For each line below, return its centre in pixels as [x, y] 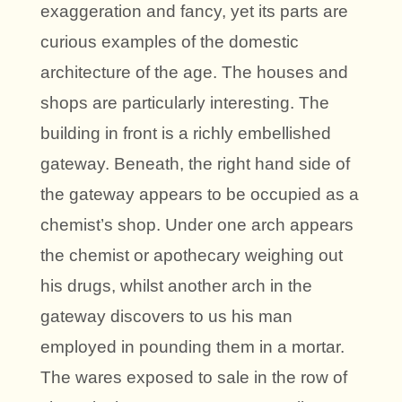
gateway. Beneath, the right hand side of [195, 164]
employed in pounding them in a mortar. [192, 347]
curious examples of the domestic [170, 42]
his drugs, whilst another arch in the [176, 286]
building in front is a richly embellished [186, 134]
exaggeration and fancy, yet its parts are [194, 12]
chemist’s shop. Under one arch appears [197, 225]
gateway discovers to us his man [166, 317]
